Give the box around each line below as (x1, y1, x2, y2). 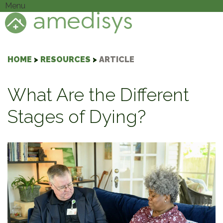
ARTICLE (99, 55, 134, 64)
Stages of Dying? (7, 106, 146, 127)
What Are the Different (7, 84, 189, 105)
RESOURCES (40, 55, 91, 64)
